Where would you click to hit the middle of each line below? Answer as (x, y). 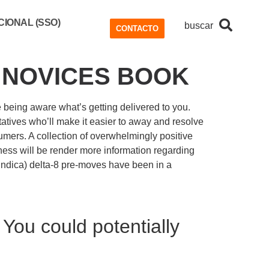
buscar (198, 26)
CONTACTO (137, 29)
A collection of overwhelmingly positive (110, 136)
